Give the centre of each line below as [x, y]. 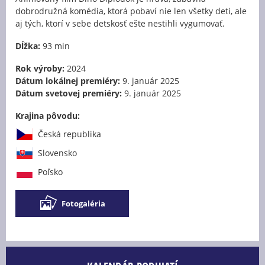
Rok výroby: [40, 68]
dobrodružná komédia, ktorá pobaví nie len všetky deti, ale [131, 11]
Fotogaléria [83, 203]
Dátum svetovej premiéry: [69, 93]
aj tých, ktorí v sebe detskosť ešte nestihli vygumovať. [120, 23]
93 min [55, 46]
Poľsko [50, 172]
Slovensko [57, 153]
